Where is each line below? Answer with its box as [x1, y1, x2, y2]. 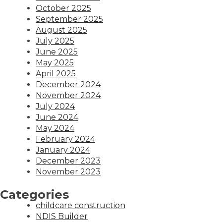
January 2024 [36, 145, 90, 155]
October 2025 [36, 3, 91, 13]
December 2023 [36, 156, 101, 166]
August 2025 [36, 25, 87, 35]
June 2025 [36, 47, 78, 56]
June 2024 [36, 112, 78, 122]
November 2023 [36, 166, 101, 176]
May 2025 [36, 57, 74, 67]
